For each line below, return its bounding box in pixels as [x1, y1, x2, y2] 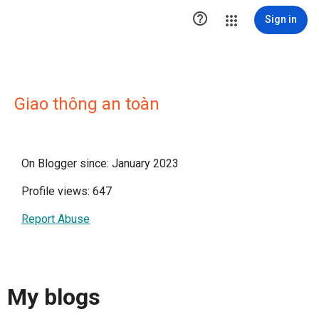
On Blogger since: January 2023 [21, 157, 179, 170]
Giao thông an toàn [14, 94, 159, 114]
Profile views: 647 [21, 184, 112, 198]
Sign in [265, 14, 297, 25]
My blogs [7, 283, 100, 311]
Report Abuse [21, 212, 90, 226]
